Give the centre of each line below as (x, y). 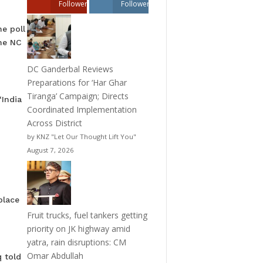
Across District (54, 123)
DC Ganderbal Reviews (70, 69)
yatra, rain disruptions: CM (76, 242)
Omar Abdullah (55, 256)
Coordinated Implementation (82, 110)
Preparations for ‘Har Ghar (77, 83)
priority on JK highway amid (78, 229)
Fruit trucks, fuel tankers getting (87, 215)
